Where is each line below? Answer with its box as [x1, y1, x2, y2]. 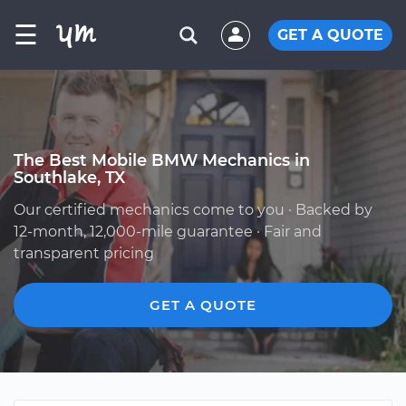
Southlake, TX [14, 168, 125, 187]
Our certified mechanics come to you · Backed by [14, 201, 372, 218]
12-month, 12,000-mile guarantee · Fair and [14, 223, 322, 240]
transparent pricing [14, 245, 154, 262]
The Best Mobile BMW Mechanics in [14, 150, 310, 169]
